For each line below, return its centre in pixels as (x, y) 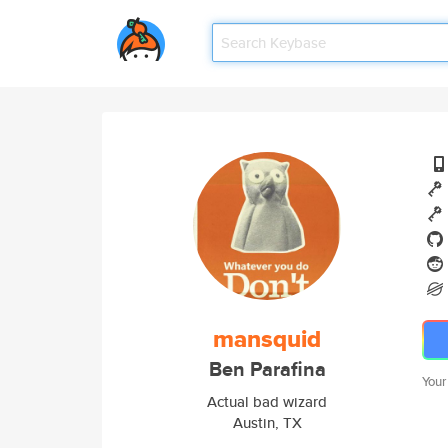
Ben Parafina (267, 369)
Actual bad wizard (267, 401)
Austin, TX (267, 422)
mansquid (267, 339)
